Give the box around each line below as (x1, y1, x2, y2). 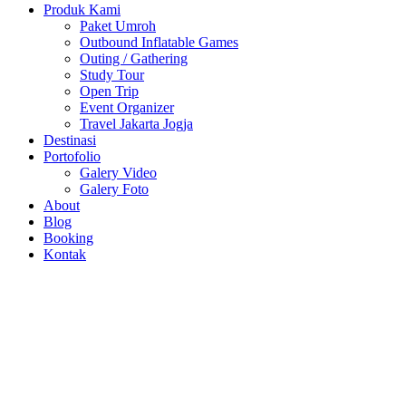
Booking (43, 230, 93, 246)
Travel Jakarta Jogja (80, 116, 193, 131)
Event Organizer (80, 100, 174, 115)
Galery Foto (80, 181, 149, 197)
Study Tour (80, 67, 144, 82)
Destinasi (43, 132, 96, 148)
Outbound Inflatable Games (80, 34, 238, 50)
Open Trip (80, 83, 139, 99)
